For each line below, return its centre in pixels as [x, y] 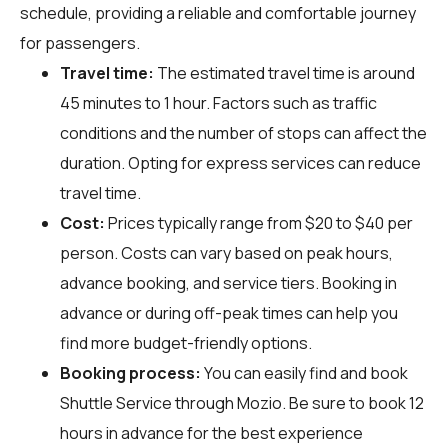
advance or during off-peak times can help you [229, 312]
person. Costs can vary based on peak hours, [226, 252]
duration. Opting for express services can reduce [240, 162]
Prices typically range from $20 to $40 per [259, 222]
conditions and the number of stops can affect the [243, 132]
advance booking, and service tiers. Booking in [228, 282]
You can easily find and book [304, 372]
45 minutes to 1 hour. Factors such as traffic [218, 102]
